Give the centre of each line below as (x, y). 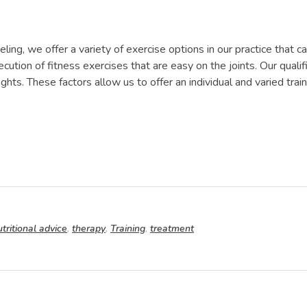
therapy (89, 229)
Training (128, 229)
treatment (172, 229)
